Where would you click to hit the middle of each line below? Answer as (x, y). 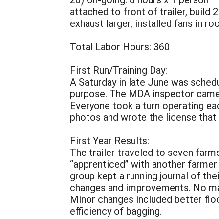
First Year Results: (109, 140)
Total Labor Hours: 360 (120, 46)
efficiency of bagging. (116, 211)
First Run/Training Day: (119, 70)
